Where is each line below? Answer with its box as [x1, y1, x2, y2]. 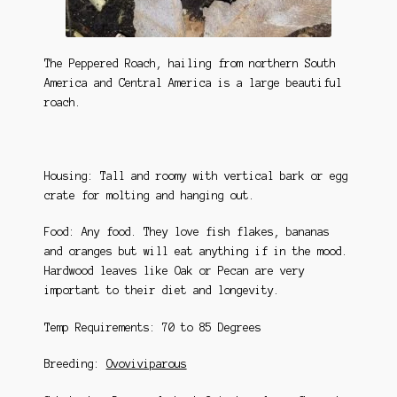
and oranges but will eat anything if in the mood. [43, 245, 348, 258]
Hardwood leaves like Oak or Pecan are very [43, 265, 305, 277]
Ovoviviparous [105, 358, 187, 370]
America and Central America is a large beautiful [43, 77, 342, 90]
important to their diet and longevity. [43, 284, 280, 297]
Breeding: [43, 358, 106, 370]
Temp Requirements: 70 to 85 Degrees [43, 321, 261, 333]
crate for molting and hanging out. [43, 189, 255, 201]
